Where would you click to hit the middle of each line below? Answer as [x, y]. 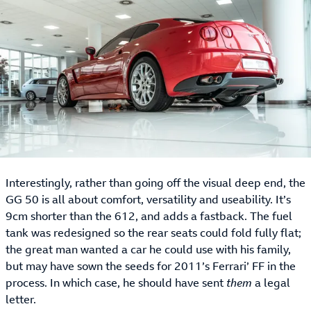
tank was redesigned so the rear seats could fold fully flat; [153, 233]
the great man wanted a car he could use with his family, [148, 250]
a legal [271, 283]
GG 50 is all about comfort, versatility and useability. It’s [148, 200]
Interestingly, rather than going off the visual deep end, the [155, 183]
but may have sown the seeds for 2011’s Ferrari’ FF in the [151, 266]
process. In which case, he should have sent [116, 283]
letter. [21, 300]
